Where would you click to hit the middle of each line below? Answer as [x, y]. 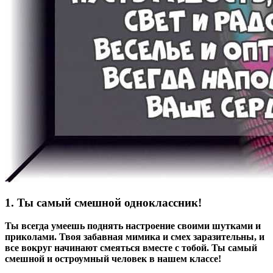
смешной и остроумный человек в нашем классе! [113, 259]
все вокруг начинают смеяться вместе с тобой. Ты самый [131, 248]
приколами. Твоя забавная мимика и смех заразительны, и [135, 237]
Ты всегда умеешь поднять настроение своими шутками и [133, 226]
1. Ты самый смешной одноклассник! [103, 202]
